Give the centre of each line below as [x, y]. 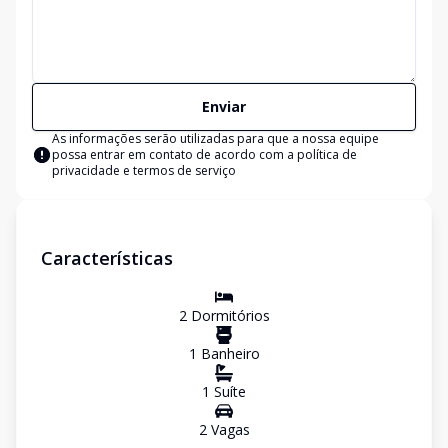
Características [107, 258]
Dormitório [224, 315]
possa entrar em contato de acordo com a [174, 154]
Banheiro [228, 353]
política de [327, 154]
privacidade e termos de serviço [144, 170]
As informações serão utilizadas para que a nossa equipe [215, 138]
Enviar [224, 106]
